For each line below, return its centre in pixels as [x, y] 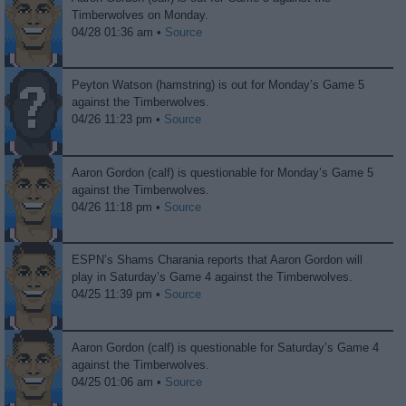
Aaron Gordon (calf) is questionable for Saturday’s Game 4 [226, 347]
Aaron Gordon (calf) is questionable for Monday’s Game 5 [223, 172]
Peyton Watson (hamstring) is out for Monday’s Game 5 [218, 85]
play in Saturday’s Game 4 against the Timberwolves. [213, 277]
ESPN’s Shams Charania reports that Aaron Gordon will [217, 260]
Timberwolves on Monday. [140, 14]
